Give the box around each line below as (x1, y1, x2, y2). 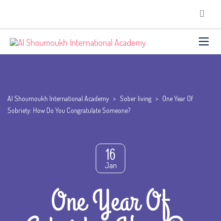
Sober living (120, 94, 151, 103)
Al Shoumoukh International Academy (7, 94, 109, 103)
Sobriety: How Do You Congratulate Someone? (7, 106, 130, 114)
